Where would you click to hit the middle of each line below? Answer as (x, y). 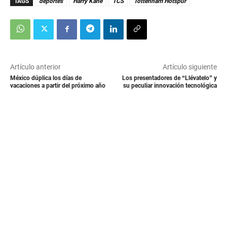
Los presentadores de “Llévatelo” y (169, 78)
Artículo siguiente (190, 67)
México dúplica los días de (46, 78)
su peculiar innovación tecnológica (170, 86)
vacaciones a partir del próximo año (58, 86)
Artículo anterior (35, 67)
